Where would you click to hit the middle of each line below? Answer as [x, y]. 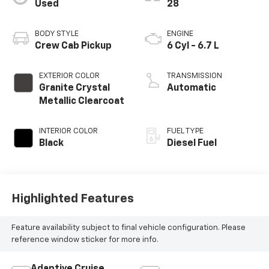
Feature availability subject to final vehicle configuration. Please [128, 228]
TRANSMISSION [195, 76]
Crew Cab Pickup [73, 47]
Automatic [192, 89]
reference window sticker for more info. [85, 240]
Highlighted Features [72, 198]
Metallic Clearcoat [81, 102]
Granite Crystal [74, 89]
